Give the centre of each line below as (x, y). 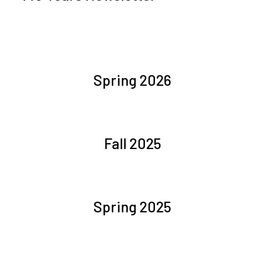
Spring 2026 (132, 80)
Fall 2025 (132, 143)
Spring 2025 (132, 206)
